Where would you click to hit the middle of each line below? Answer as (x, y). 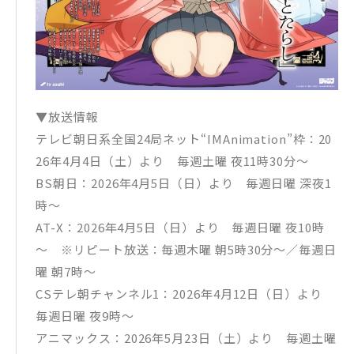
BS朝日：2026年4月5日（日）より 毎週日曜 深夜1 (184, 183)
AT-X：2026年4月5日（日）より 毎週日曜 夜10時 (180, 228)
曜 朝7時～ (66, 272)
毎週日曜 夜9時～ (85, 316)
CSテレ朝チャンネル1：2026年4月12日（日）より (185, 294)
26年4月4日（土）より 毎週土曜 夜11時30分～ (172, 161)
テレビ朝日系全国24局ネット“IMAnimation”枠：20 (184, 139)
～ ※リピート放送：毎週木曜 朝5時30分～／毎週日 (186, 250)
